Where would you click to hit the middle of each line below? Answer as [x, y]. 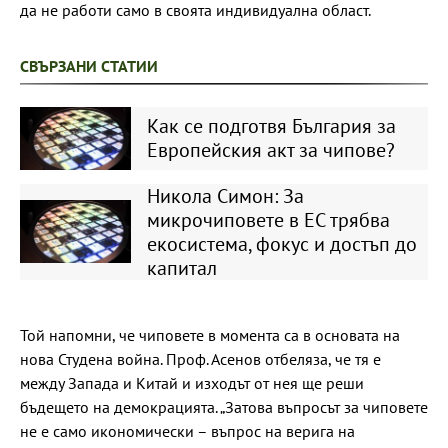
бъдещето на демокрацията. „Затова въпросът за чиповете [224, 406]
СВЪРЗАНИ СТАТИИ [89, 66]
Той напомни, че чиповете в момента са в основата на [210, 334]
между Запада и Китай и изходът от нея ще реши [192, 382]
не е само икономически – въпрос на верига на [187, 430]
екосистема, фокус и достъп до [281, 243]
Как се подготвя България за [271, 126]
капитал [181, 267]
